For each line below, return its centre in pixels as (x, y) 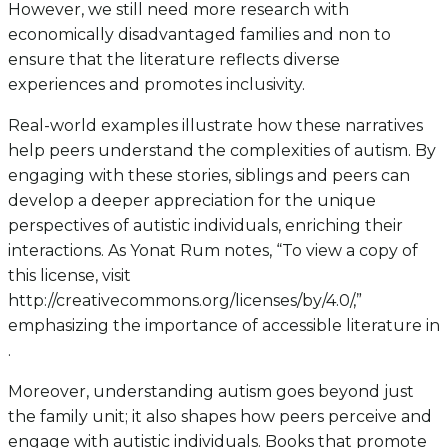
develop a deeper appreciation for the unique (192, 201)
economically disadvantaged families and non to (199, 35)
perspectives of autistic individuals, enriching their (205, 226)
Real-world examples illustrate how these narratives (215, 126)
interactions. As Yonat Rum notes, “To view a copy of (213, 251)
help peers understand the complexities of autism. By (222, 151)
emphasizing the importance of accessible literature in (224, 326)
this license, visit (69, 276)
